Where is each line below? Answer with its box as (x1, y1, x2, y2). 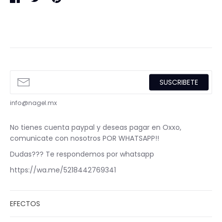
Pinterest (61, 13, 92, 24)
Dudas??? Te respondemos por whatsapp (10, 149, 154, 159)
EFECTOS (10, 198, 40, 209)
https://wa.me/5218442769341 (10, 165, 116, 175)
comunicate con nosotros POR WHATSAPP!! (10, 133, 159, 143)
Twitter (40, 13, 64, 24)
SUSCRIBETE (160, 77, 198, 87)
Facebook (19, 13, 53, 24)
